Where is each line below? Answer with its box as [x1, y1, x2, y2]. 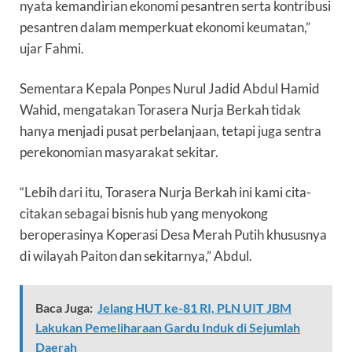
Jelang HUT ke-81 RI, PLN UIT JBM [97, 300, 291, 316]
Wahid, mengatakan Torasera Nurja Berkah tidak [20, 101, 301, 119]
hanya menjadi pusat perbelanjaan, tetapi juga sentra [20, 123, 321, 140]
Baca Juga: [35, 300, 93, 316]
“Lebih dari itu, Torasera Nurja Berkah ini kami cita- [20, 184, 311, 201]
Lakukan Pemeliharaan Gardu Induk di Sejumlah [35, 320, 300, 335]
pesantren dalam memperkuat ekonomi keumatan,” [20, 19, 310, 36]
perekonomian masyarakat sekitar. [20, 144, 218, 161]
